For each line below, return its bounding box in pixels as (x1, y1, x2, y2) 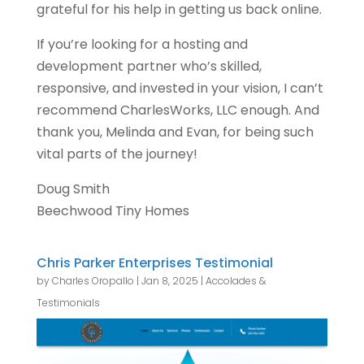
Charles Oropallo (51, 273, 134, 288)
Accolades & (205, 273, 266, 288)
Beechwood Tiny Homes (36, 201, 189, 220)
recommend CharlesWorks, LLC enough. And (36, 100, 319, 119)
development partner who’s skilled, (36, 56, 262, 76)
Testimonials (36, 295, 100, 310)
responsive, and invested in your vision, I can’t (36, 78, 323, 97)
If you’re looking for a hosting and (36, 34, 248, 54)
